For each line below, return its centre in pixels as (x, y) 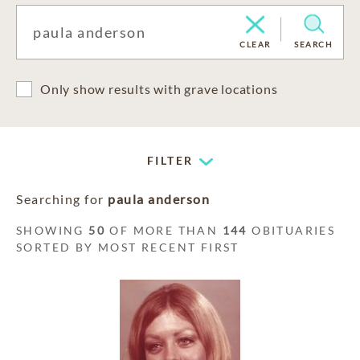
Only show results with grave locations (159, 89)
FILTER (170, 160)
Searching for (62, 199)
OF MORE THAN (164, 230)
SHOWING (53, 230)
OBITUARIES (291, 230)
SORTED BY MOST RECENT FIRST (128, 247)
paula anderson (159, 199)
